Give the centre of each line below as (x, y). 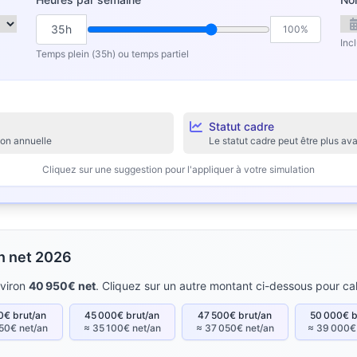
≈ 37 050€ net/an (235, 328)
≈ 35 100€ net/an (122, 328)
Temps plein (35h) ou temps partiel (112, 54)
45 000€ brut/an (122, 315)
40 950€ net (62, 286)
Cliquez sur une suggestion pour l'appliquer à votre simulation (178, 169)
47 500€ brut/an (235, 315)
